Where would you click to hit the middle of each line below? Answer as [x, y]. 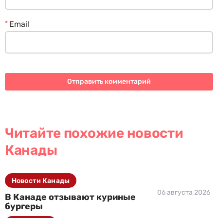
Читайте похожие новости [94, 133]
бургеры [24, 206]
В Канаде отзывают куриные [70, 197]
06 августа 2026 [184, 192]
